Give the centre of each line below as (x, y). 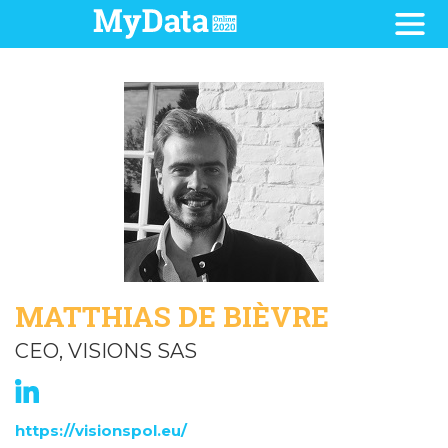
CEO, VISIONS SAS (106, 351)
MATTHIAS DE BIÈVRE (172, 316)
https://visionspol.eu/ (101, 430)
